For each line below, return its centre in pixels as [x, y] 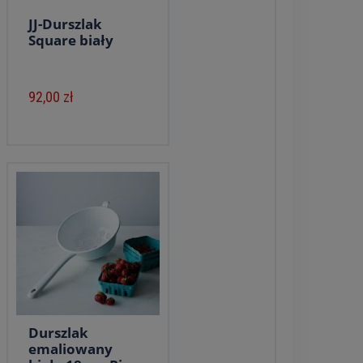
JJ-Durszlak [65, 24]
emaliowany [70, 349]
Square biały [70, 40]
